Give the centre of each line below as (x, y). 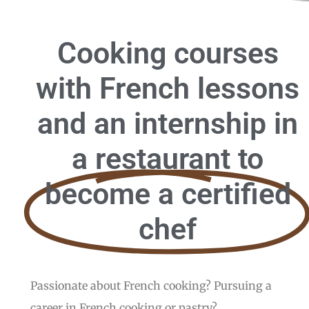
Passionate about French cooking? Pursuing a (151, 286)
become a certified (168, 194)
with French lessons (168, 88)
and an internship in (168, 123)
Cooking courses (168, 53)
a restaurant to (168, 159)
